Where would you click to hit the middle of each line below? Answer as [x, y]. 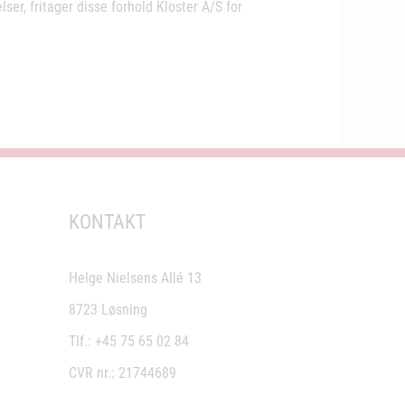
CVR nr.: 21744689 [124, 373]
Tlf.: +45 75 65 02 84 [129, 341]
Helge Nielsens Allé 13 [135, 278]
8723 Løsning [108, 310]
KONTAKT [107, 222]
